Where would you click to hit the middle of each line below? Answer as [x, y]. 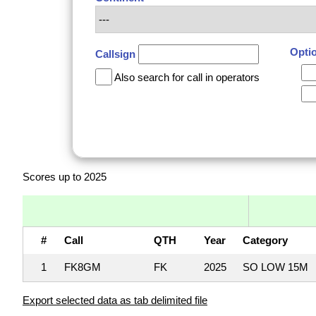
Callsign [115, 54]
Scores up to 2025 [65, 177]
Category [265, 241]
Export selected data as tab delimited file [115, 300]
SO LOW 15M [275, 267]
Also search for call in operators [187, 77]
